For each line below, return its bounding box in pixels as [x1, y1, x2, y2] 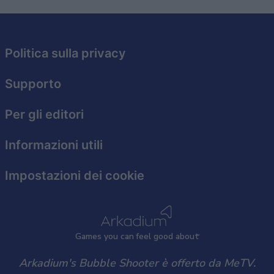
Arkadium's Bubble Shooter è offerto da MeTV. [18, 256, 256, 271]
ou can [108, 231, 134, 243]
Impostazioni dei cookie [5, 168, 144, 183]
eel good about [138, 231, 199, 243]
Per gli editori [5, 107, 84, 122]
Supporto [5, 76, 61, 92]
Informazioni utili [5, 138, 103, 153]
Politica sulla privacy [5, 46, 126, 61]
